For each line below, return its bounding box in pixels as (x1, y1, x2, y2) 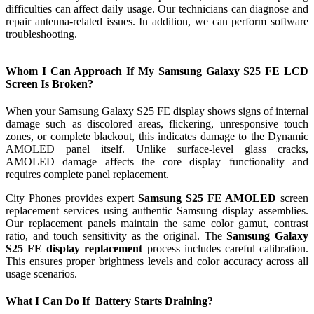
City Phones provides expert (6, 191, 138, 204)
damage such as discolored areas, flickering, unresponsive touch (6, 117, 308, 130)
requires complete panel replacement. (6, 168, 169, 180)
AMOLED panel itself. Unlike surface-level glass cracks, (6, 142, 308, 155)
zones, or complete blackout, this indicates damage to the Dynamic (6, 130, 308, 142)
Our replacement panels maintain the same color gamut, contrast (6, 217, 308, 229)
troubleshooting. (6, 27, 77, 40)
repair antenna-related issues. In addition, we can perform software (6, 15, 308, 27)
